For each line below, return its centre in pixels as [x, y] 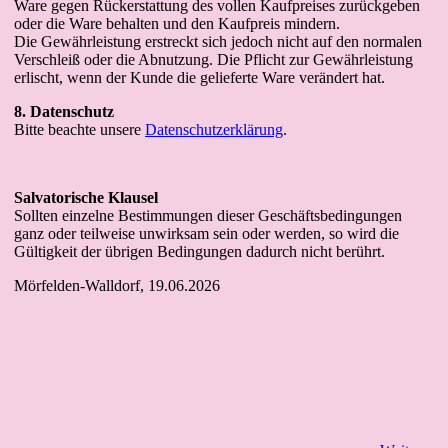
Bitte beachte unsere [79, 129]
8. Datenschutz [64, 111]
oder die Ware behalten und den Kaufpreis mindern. [177, 23]
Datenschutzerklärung [214, 129]
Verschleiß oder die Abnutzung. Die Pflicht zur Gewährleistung [213, 59]
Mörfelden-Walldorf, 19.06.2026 [117, 285]
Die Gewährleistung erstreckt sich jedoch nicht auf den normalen [218, 41]
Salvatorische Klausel [86, 197]
